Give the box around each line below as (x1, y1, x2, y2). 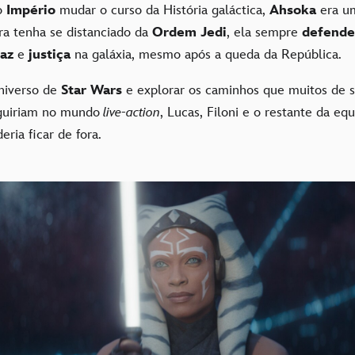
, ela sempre (227, 24, 302, 40)
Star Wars (61, 82, 122, 98)
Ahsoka (269, 2, 320, 18)
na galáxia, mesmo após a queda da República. (74, 46, 342, 63)
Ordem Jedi (152, 24, 227, 40)
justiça (29, 46, 74, 63)
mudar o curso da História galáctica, (59, 2, 269, 18)
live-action (100, 104, 160, 120)
